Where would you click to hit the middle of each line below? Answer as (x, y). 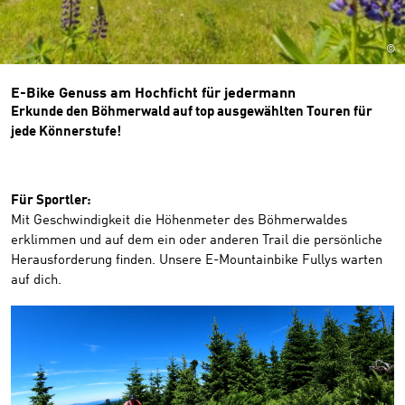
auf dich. (36, 281)
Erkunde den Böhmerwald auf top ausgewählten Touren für (192, 113)
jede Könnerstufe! (66, 132)
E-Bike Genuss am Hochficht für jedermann (153, 94)
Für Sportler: (52, 201)
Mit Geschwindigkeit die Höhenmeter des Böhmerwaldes (179, 221)
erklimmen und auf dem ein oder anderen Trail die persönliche (197, 241)
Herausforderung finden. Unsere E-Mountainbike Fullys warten (197, 261)
